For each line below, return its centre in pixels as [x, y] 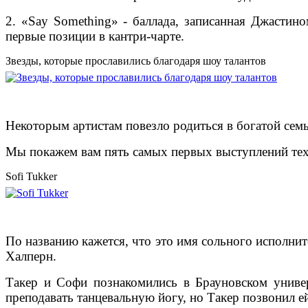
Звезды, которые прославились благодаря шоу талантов [136, 61]
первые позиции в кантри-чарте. [95, 36]
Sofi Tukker [31, 177]
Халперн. [31, 256]
